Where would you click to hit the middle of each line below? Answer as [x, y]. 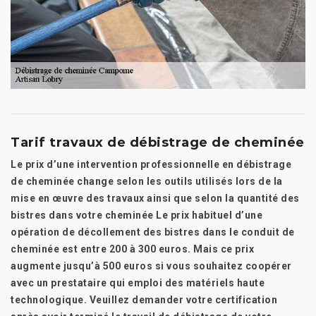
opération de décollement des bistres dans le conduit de [153, 232]
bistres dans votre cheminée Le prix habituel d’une [136, 215]
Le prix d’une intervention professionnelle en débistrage [151, 164]
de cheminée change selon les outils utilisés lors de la [147, 181]
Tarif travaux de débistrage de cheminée [158, 142]
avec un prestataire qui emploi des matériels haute [138, 283]
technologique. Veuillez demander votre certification [144, 300]
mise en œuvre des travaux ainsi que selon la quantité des [155, 198]
